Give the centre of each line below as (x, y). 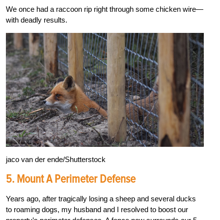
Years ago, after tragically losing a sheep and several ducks (101, 199)
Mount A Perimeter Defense (76, 179)
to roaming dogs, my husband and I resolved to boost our (97, 210)
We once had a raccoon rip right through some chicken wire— (105, 9)
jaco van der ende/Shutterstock (56, 160)
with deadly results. (37, 20)
